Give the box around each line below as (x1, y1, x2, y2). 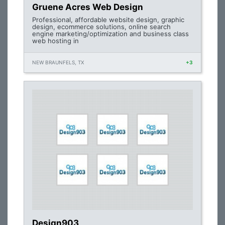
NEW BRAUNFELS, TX (32, 59, 84, 65)
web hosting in (32, 37, 79, 45)
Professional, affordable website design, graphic (32, 16, 184, 24)
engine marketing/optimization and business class (32, 30, 189, 38)
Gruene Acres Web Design (32, 2, 143, 12)
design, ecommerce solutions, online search (32, 23, 171, 31)
